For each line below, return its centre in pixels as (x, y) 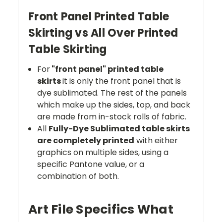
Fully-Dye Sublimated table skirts (119, 129)
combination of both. (78, 176)
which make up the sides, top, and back (114, 105)
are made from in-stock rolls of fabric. (112, 117)
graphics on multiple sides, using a (103, 153)
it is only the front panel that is (122, 81)
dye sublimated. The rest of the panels (112, 93)
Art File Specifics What (101, 210)
